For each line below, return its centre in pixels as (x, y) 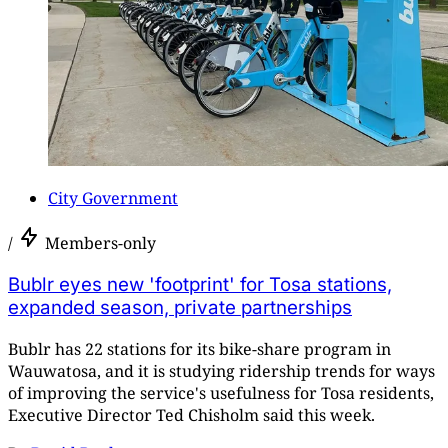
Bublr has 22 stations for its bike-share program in (199, 348)
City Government (113, 198)
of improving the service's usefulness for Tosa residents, (221, 392)
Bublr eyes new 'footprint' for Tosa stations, (200, 285)
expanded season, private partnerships (180, 308)
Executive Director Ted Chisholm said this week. (191, 414)
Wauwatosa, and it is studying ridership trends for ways (221, 370)
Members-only (100, 243)
